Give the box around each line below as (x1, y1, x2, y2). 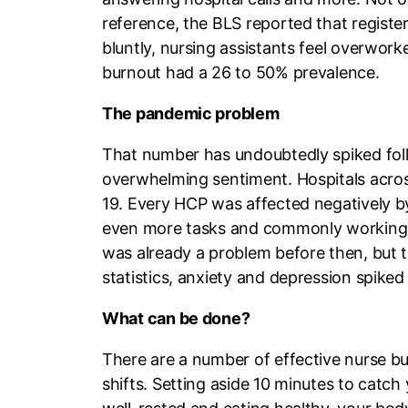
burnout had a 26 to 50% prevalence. (102, 63, 380, 83)
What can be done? (102, 309, 250, 329)
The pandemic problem (102, 104, 280, 124)
